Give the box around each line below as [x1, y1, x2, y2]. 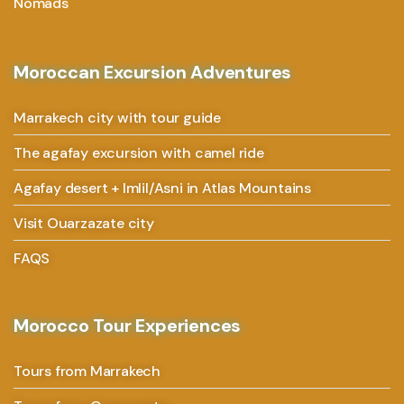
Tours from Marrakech [14, 361, 161, 381]
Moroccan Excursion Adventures [14, 60, 292, 84]
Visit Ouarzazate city [14, 213, 154, 233]
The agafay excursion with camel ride [14, 142, 264, 162]
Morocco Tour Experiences [14, 313, 242, 337]
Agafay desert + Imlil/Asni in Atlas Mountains [14, 178, 311, 197]
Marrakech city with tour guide [14, 107, 221, 127]
